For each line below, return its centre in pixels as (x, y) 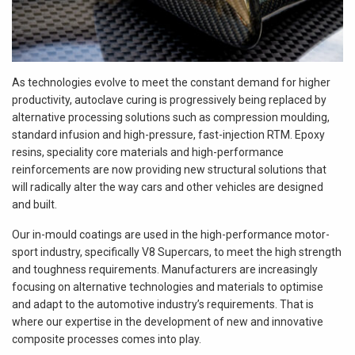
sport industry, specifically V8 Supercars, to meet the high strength (177, 252)
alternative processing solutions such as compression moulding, (171, 117)
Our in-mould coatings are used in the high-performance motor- (171, 234)
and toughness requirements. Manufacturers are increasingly (165, 269)
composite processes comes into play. (107, 339)
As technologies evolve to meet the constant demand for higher (171, 82)
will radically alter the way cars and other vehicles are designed (168, 187)
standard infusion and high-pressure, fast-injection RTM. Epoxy (168, 134)
